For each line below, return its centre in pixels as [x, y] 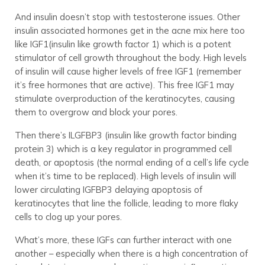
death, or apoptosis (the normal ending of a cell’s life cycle [132, 163]
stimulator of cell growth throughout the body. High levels [130, 58]
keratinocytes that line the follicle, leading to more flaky [126, 203]
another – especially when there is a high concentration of [131, 254]
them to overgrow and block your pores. [96, 112]
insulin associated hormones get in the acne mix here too [130, 31]
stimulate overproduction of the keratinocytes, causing [125, 99]
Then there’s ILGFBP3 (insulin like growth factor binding [125, 135]
